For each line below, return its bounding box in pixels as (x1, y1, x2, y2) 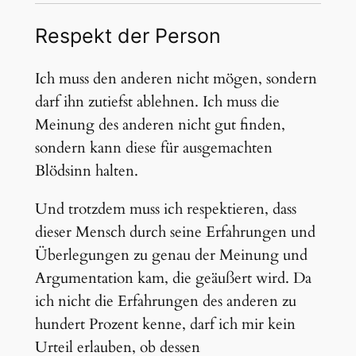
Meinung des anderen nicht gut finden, (34, 114, 285, 135)
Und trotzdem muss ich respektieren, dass (34, 199, 296, 219)
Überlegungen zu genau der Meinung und (34, 245, 308, 265)
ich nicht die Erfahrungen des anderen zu (34, 291, 296, 311)
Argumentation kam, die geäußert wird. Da (34, 268, 311, 288)
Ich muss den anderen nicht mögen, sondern (34, 68, 317, 89)
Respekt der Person (34, 23, 221, 48)
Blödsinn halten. (34, 160, 138, 181)
